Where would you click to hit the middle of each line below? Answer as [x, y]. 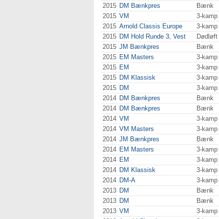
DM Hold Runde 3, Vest [153, 36]
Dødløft [207, 36]
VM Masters [137, 129]
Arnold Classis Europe [151, 26]
